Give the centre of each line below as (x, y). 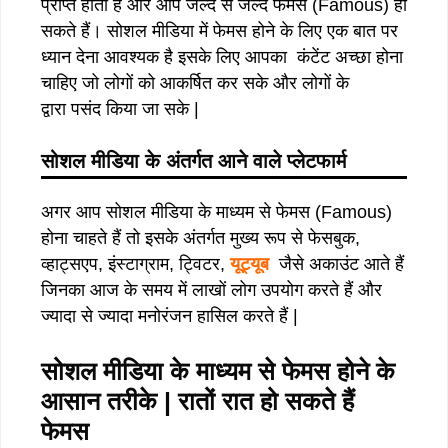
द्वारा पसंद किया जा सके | (120, 108)
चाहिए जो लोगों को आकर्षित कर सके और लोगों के (195, 82)
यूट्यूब (249, 263)
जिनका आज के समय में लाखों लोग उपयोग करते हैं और (211, 289)
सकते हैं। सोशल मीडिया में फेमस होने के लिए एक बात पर (219, 30)
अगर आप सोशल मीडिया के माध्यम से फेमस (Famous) (216, 211)
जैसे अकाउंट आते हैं (336, 263)
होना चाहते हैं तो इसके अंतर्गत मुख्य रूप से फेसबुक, (200, 237)
